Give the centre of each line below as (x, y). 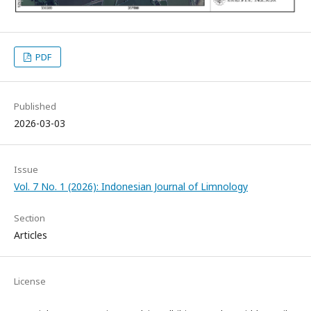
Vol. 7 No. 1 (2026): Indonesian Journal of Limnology (131, 186)
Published (35, 106)
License (30, 281)
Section (30, 218)
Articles (31, 235)
